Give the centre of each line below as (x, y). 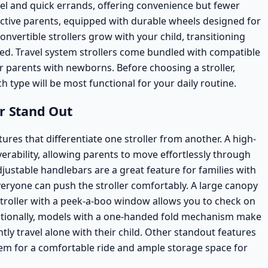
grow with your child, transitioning (166, 36)
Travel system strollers (66, 52)
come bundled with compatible (189, 52)
